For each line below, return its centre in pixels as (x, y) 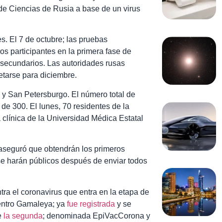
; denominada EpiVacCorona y (96, 216)
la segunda (23, 216)
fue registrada (91, 204)
